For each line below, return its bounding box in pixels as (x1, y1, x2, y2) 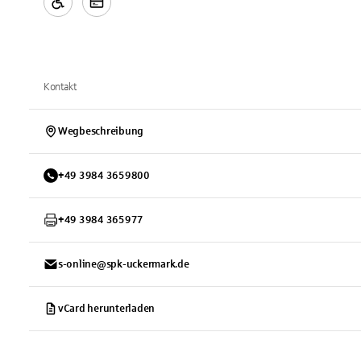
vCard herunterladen (58, 303, 156, 314)
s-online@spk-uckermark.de (58, 259, 189, 270)
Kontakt (44, 81, 77, 93)
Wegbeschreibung (58, 126, 144, 137)
